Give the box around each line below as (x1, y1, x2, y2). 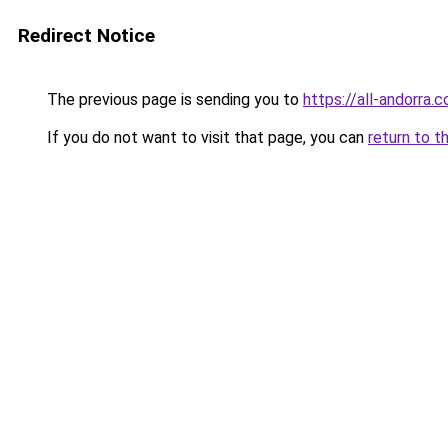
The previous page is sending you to (43, 90, 303, 109)
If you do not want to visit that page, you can (43, 128, 368, 147)
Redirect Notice (18, 24, 155, 47)
